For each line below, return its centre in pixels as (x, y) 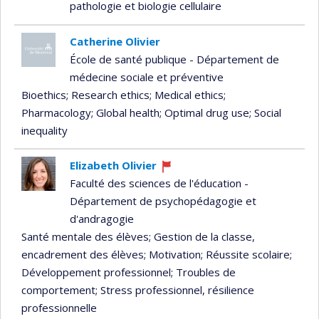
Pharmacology (56, 112)
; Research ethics (108, 94)
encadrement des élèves (83, 254)
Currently (182, 181)
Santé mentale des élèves (85, 236)
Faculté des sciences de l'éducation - (159, 183)
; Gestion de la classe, (202, 236)
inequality (45, 130)
